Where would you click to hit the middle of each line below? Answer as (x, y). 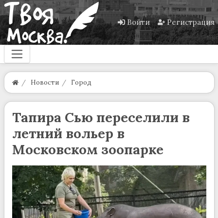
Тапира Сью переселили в (101, 118)
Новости (45, 83)
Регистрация (191, 22)
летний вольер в (68, 134)
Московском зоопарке (88, 150)
